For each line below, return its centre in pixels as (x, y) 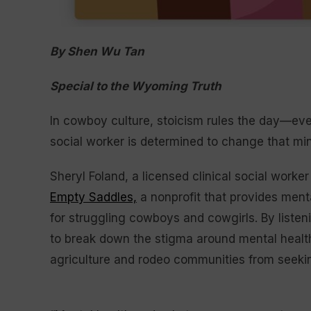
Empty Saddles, (93, 197)
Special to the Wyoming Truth (136, 86)
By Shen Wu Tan (97, 51)
